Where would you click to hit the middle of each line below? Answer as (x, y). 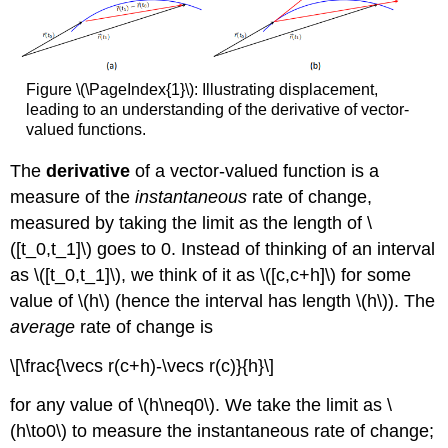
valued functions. (85, 130)
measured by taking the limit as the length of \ (191, 222)
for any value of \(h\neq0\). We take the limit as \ (201, 404)
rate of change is (144, 326)
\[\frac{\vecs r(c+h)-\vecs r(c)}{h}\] (142, 365)
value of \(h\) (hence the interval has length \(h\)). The (223, 300)
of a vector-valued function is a (255, 170)
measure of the (73, 196)
